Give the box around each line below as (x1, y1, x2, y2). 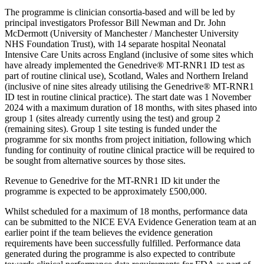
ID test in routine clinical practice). (5, 91, 135, 102)
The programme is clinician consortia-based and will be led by (5, 6, 235, 17)
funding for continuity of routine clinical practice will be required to (5, 144, 255, 155)
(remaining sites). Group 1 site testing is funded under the (5, 123, 217, 134)
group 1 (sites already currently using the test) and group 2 (5, 113, 220, 123)
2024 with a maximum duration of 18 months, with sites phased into (5, 102, 257, 113)
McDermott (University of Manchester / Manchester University (5, 28, 239, 38)
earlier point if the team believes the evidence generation (5, 227, 213, 237)
